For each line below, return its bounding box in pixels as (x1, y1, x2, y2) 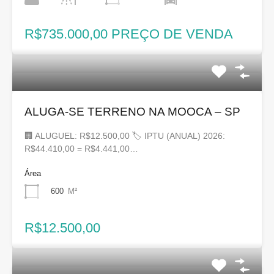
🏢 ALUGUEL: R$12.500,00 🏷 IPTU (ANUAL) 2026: (24, 131, 225, 141)
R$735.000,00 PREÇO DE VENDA (24, 26, 233, 42)
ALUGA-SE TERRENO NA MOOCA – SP (24, 105, 240, 119)
